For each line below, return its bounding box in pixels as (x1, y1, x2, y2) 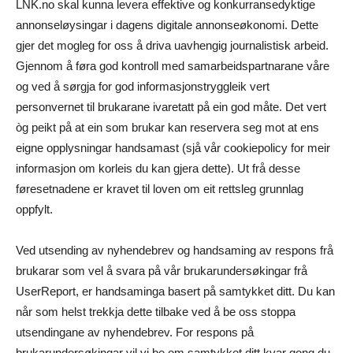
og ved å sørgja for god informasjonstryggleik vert (16, 80, 269, 94)
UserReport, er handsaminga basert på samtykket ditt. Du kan (16, 284, 335, 299)
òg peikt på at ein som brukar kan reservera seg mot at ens (16, 121, 319, 135)
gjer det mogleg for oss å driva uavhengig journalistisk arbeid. (16, 39, 329, 53)
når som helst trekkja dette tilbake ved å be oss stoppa (16, 305, 295, 319)
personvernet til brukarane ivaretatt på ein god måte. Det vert (16, 100, 326, 114)
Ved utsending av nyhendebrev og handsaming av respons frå (16, 243, 333, 258)
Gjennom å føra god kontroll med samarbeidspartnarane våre (16, 59, 329, 73)
